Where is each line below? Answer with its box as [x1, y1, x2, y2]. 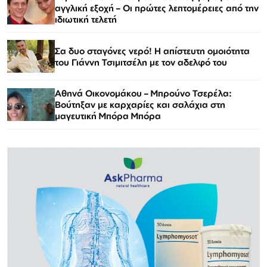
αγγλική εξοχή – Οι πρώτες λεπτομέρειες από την [55, 2, 259, 14]
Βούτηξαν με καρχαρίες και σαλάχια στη [55, 99, 225, 111]
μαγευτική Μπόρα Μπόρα [55, 110, 161, 122]
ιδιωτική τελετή [55, 14, 117, 26]
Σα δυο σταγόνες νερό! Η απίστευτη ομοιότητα [55, 45, 250, 57]
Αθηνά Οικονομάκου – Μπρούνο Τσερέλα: [55, 88, 232, 100]
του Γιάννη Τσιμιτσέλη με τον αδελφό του [55, 56, 227, 68]
